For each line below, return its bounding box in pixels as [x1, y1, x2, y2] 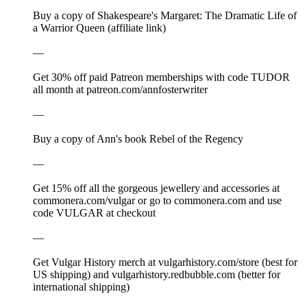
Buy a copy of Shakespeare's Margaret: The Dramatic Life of [33, 10, 297, 22]
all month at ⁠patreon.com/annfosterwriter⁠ [33, 84, 208, 96]
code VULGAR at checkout [33, 207, 156, 219]
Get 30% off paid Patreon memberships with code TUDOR [33, 71, 290, 84]
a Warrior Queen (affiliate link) [33, 22, 166, 34]
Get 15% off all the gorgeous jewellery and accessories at [33, 182, 280, 195]
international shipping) [33, 281, 130, 293]
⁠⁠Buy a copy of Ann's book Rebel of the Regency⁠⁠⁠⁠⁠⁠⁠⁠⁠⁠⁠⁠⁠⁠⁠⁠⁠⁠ [33, 133, 243, 145]
